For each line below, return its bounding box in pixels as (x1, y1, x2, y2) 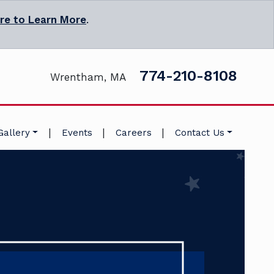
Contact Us (175, 127, 225, 139)
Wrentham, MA (50, 70, 126, 83)
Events (61, 127, 92, 139)
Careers (115, 127, 152, 139)
